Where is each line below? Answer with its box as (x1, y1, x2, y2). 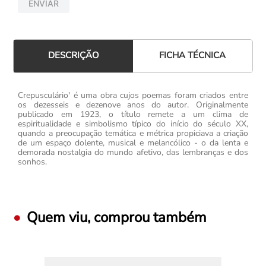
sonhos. (18, 156, 47, 167)
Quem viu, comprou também (27, 208, 207, 227)
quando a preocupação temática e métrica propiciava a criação (18, 128, 248, 139)
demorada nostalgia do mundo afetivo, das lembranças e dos (18, 147, 248, 158)
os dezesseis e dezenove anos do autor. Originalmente (18, 99, 248, 110)
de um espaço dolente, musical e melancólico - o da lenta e (18, 137, 248, 148)
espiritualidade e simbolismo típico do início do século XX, (18, 118, 248, 129)
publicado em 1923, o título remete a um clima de (18, 109, 248, 120)
